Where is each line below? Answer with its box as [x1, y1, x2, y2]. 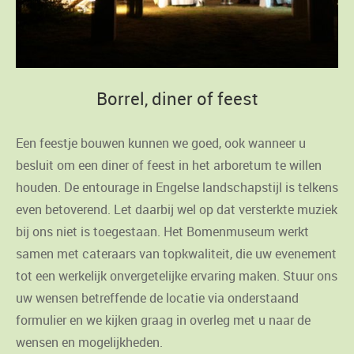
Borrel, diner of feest [96, 87, 258, 111]
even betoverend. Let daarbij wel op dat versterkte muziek [16, 201, 337, 219]
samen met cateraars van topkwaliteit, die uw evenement [16, 245, 337, 263]
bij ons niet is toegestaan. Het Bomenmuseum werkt [16, 223, 309, 241]
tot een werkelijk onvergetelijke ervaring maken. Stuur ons [16, 267, 337, 285]
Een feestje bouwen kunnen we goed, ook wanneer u [16, 134, 306, 153]
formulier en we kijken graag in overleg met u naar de [16, 311, 311, 330]
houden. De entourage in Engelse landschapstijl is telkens [16, 179, 338, 197]
